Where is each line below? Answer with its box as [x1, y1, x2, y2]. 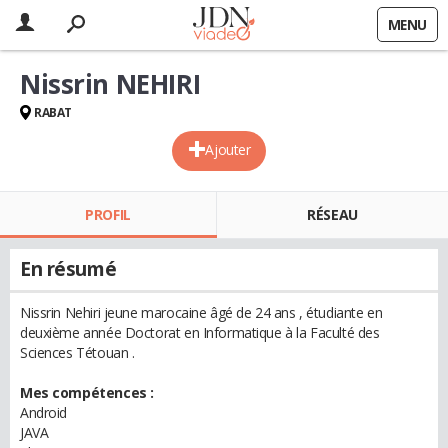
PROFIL [85, 205, 131, 224]
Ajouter [205, 140, 251, 159]
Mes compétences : [20, 383, 154, 402]
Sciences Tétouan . [20, 343, 135, 362]
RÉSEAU [307, 205, 358, 224]
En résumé [20, 256, 117, 282]
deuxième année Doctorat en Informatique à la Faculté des [20, 323, 380, 342]
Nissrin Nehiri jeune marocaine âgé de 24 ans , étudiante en [20, 303, 383, 322]
